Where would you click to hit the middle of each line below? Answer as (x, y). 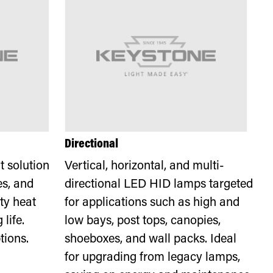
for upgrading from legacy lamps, (153, 258)
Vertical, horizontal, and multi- (145, 166)
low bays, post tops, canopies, (143, 221)
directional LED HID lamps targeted (159, 185)
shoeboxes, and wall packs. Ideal (151, 239)
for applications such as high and (152, 203)
